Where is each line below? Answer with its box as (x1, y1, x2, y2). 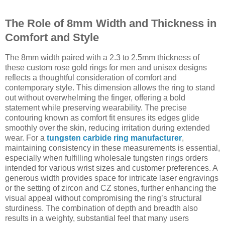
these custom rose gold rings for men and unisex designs (5, 63, 207, 72)
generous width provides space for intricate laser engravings (5, 173, 218, 182)
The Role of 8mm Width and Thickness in (5, 17, 216, 30)
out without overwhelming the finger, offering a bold (5, 93, 185, 102)
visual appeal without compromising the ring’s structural (5, 193, 202, 202)
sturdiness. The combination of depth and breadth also (5, 203, 198, 212)
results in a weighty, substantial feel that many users (5, 213, 189, 222)
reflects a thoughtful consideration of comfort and (5, 73, 177, 82)
